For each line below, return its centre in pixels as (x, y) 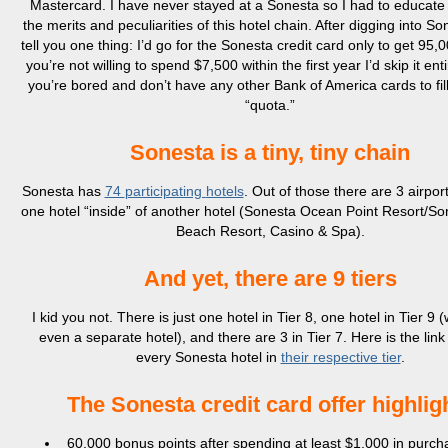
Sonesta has (63, 191)
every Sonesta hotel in (208, 357)
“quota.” (270, 105)
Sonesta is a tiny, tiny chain (270, 152)
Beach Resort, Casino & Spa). (270, 231)
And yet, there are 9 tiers (270, 278)
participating (165, 191)
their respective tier (340, 357)
